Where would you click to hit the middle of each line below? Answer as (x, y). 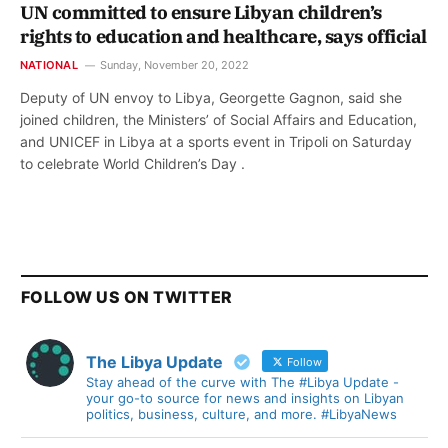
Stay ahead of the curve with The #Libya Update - (242, 382)
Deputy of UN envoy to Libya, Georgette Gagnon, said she (211, 98)
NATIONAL (49, 65)
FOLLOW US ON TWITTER (127, 297)
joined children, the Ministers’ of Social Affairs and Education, (218, 120)
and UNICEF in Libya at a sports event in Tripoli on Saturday (216, 142)
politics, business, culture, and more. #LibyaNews (241, 414)
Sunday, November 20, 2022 (174, 65)
